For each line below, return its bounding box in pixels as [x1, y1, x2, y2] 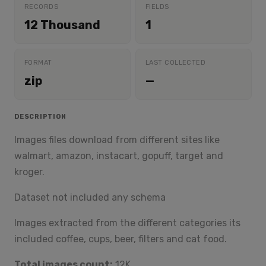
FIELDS [145, 3, 169, 11]
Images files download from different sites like [14, 134, 220, 145]
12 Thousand [24, 18, 100, 32]
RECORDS [24, 3, 59, 11]
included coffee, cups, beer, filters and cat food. [14, 233, 227, 245]
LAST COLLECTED [145, 59, 206, 66]
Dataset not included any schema [14, 192, 166, 203]
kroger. [14, 166, 45, 178]
